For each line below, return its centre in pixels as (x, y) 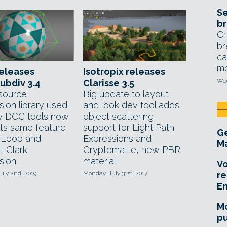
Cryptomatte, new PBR (132, 150)
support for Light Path (129, 127)
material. (100, 161)
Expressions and (117, 139)
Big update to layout (126, 94)
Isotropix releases (124, 72)
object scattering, (120, 116)
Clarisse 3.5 (109, 83)
